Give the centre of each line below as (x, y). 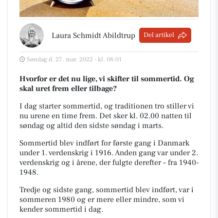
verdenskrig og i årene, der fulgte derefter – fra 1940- (109, 162)
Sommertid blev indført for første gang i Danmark (104, 143)
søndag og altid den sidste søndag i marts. (92, 125)
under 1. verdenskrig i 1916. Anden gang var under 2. (109, 153)
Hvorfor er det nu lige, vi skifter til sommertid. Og (107, 79)
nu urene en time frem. (59, 116)
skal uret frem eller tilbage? (69, 88)
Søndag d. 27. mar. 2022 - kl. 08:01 (74, 59)
